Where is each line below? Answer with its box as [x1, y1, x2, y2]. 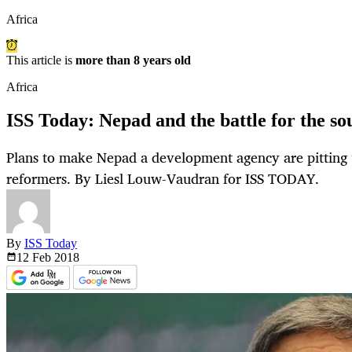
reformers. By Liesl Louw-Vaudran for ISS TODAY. [6, 167, 319, 191]
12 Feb [16, 251, 54, 265]
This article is [6, 53, 75, 68]
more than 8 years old [75, 53, 191, 68]
